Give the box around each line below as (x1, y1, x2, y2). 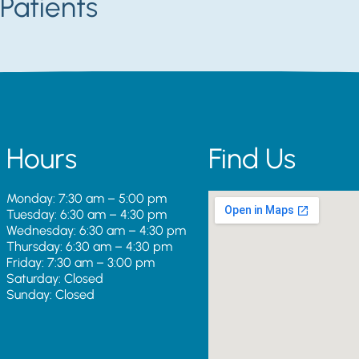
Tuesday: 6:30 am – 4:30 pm (6, 206, 167, 222)
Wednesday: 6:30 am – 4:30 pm (6, 222, 187, 238)
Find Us (208, 141, 296, 175)
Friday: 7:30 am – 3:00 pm (6, 254, 155, 270)
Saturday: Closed (6, 270, 104, 286)
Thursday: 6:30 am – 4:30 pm (6, 238, 173, 254)
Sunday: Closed (6, 286, 95, 302)
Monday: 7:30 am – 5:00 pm (6, 190, 167, 206)
